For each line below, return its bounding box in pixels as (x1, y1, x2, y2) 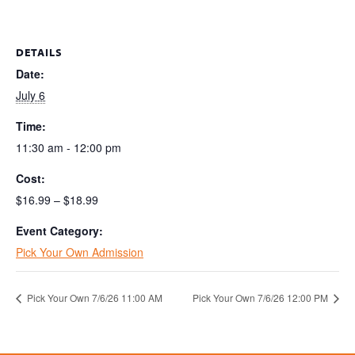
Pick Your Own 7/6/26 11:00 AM (25, 291, 162, 305)
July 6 (16, 86, 45, 103)
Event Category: (16, 222, 103, 239)
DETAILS (16, 44, 63, 59)
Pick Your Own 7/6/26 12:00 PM (193, 291, 330, 305)
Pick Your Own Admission (16, 243, 143, 260)
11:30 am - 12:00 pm (16, 139, 121, 155)
